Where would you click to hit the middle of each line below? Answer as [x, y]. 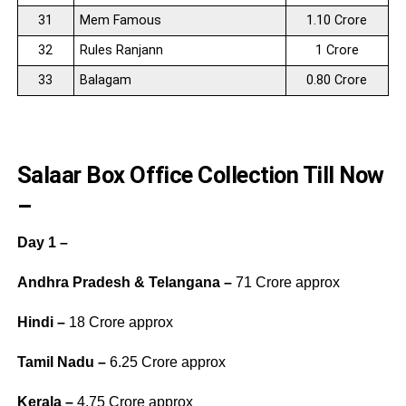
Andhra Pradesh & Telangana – [126, 282]
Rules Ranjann [121, 50]
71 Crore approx [287, 282]
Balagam [105, 80]
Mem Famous [120, 20]
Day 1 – [42, 242]
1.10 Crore [337, 20]
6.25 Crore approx [165, 362]
